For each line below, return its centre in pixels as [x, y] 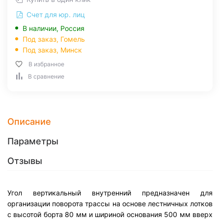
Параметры [33, 141]
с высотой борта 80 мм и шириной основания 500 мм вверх [110, 214]
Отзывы [25, 161]
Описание [29, 122]
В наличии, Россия [54, 28]
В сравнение [46, 76]
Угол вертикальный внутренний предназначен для [110, 193]
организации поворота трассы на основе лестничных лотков [110, 204]
